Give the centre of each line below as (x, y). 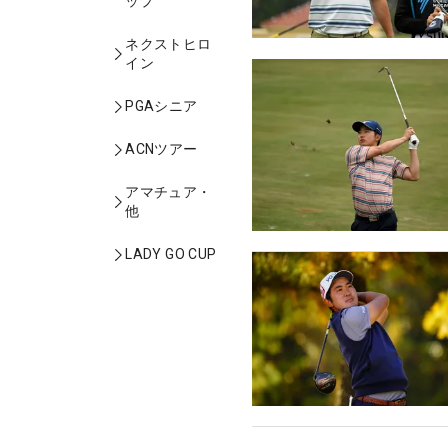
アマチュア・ (168, 192)
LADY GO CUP (171, 254)
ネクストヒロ (168, 44)
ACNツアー (161, 149)
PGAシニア (161, 106)
